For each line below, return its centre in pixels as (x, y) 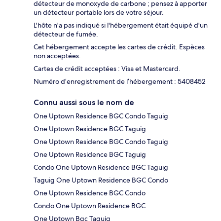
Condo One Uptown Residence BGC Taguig (101, 167)
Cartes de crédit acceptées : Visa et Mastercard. (107, 69)
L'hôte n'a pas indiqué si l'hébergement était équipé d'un (121, 25)
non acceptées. (57, 56)
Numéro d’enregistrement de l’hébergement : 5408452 (120, 82)
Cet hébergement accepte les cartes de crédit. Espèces (119, 47)
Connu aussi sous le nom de (84, 103)
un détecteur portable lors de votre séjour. (99, 13)
